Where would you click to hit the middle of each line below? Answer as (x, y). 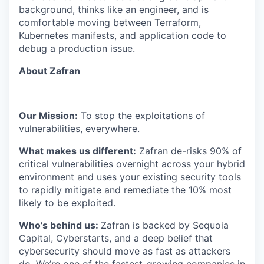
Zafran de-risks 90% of (189, 151)
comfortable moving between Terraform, (110, 23)
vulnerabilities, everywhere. (79, 129)
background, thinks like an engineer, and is (114, 10)
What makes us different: (77, 151)
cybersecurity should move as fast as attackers (125, 251)
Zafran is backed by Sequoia (165, 225)
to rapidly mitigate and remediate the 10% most (125, 190)
